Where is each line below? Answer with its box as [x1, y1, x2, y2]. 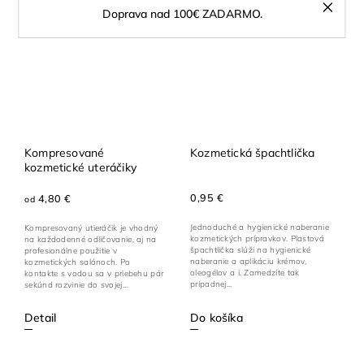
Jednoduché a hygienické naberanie [190, 222, 329, 233]
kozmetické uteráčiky [24, 159, 136, 175]
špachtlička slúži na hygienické [190, 245, 311, 256]
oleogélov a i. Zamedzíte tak [190, 267, 300, 279]
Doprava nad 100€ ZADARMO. [102, 6, 262, 21]
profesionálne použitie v [24, 245, 118, 256]
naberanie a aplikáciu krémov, [190, 256, 307, 267]
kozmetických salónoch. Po [24, 256, 131, 267]
